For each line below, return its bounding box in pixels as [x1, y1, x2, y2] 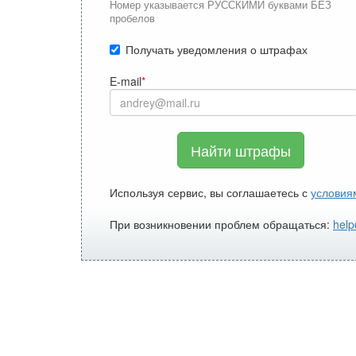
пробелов [110, 10, 155, 25]
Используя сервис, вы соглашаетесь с [110, 184, 311, 200]
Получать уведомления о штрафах [126, 41, 308, 57]
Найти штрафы [191, 139, 292, 161]
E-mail [110, 72, 141, 89]
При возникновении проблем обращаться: [110, 215, 333, 232]
